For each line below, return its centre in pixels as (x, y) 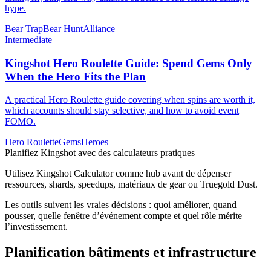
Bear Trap (24, 28)
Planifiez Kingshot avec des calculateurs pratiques (100, 153)
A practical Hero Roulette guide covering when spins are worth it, (130, 100)
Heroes (95, 142)
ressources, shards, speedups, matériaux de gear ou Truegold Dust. (131, 184)
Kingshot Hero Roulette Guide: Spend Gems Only (129, 63)
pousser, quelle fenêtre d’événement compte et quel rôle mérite (123, 216)
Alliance (99, 28)
